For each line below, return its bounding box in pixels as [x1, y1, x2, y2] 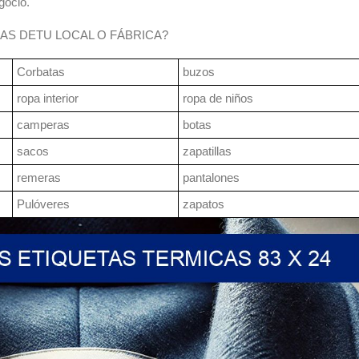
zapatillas [183, 144, 232, 159]
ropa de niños [183, 91, 253, 106]
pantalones [183, 171, 240, 185]
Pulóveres [17, 197, 70, 212]
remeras [17, 171, 61, 185]
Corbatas [17, 65, 65, 79]
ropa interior [17, 91, 79, 106]
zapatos [183, 197, 224, 212]
